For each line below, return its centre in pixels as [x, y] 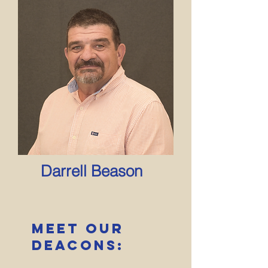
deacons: [78, 245]
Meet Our [78, 229]
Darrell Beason [92, 171]
